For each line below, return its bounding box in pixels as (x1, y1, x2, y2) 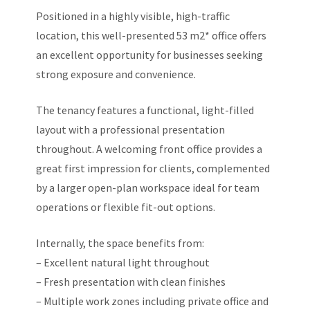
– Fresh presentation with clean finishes (36, 275, 226, 289)
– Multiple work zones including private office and (36, 294, 269, 308)
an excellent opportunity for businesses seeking (36, 48, 264, 62)
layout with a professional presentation (36, 122, 226, 136)
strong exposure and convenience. (36, 67, 197, 81)
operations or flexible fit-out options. (36, 200, 216, 214)
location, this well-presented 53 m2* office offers (36, 28, 267, 42)
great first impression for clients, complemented (36, 161, 271, 175)
